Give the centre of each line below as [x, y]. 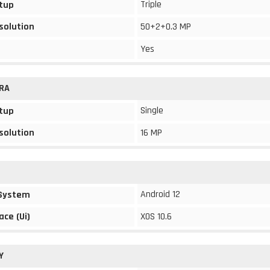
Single [152, 111]
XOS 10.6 [156, 217]
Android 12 [160, 194]
